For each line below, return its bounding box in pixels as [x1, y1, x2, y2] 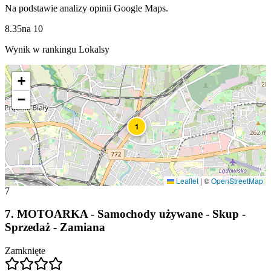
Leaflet [174, 175, 198, 186]
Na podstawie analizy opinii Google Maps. [5, 2, 168, 13]
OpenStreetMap [211, 175, 263, 186]
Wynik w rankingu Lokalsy [5, 44, 109, 54]
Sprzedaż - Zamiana [5, 221, 105, 234]
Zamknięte [5, 246, 45, 256]
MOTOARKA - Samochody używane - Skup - [17, 207, 246, 221]
